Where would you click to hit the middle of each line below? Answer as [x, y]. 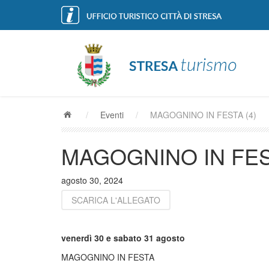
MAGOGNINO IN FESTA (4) [203, 115]
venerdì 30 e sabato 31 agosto [123, 238]
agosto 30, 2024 [92, 180]
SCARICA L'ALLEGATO [116, 200]
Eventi [112, 115]
